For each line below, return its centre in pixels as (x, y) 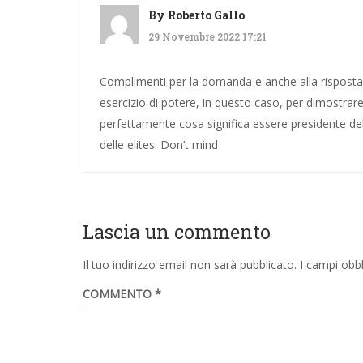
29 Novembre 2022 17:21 (207, 36)
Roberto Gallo (206, 15)
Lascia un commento (177, 232)
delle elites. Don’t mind (159, 145)
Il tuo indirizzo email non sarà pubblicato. (190, 265)
